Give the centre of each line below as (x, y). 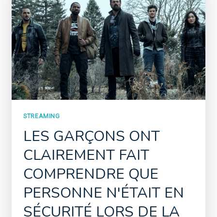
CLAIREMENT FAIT (86, 155)
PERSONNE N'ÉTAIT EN (104, 193)
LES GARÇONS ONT (92, 137)
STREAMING (42, 116)
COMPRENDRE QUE (91, 174)
